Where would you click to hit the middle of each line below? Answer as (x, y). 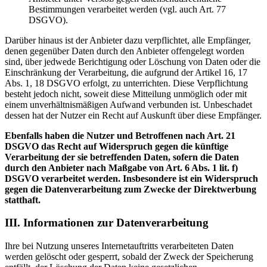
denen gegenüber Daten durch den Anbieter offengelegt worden (125, 51)
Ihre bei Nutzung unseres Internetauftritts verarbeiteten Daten (119, 246)
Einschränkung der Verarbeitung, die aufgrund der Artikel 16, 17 (126, 72)
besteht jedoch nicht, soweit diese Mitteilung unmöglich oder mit (126, 94)
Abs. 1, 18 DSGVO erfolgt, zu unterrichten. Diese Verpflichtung (126, 83)
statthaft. (23, 200)
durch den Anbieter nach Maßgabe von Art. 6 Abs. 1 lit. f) (121, 167)
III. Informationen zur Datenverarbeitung (107, 223)
